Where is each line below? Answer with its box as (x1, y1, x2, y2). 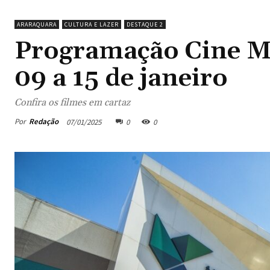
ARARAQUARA (17, 20, 57, 28)
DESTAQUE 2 (127, 20, 163, 28)
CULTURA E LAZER (64, 20, 119, 28)
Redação (29, 116, 58, 127)
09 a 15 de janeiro (14, 62, 228, 94)
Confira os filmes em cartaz (14, 96, 130, 108)
